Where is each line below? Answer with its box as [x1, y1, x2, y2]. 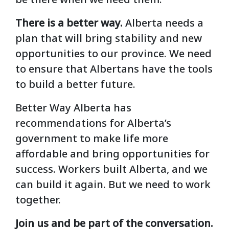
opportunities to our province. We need [15, 47, 212, 61]
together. [15, 193, 63, 207]
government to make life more [15, 131, 168, 146]
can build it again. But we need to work [15, 177, 211, 192]
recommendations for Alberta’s [15, 116, 171, 130]
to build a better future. [15, 77, 135, 91]
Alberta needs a [125, 16, 203, 30]
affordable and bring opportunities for [15, 147, 210, 161]
